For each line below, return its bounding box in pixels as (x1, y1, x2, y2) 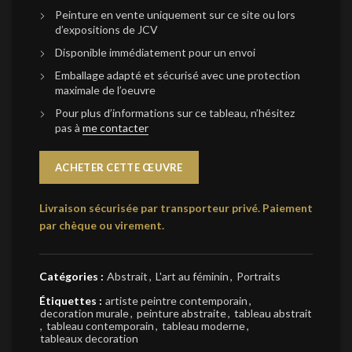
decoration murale (40, 306, 129, 320)
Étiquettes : (39, 294, 104, 307)
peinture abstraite (137, 306, 226, 320)
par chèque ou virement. (39, 218, 164, 232)
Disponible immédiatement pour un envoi (55, 46, 255, 59)
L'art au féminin (156, 269, 229, 283)
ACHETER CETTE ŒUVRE (55, 161, 183, 174)
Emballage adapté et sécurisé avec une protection (55, 68, 300, 82)
